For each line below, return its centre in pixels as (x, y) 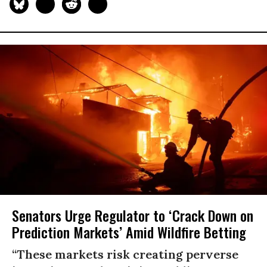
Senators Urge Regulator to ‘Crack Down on (133, 215)
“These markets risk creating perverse (125, 254)
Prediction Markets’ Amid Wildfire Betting (129, 232)
